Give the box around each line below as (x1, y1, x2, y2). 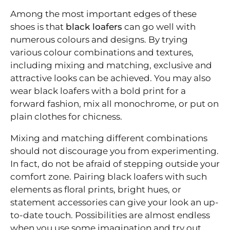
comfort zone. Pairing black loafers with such (10, 171, 207, 182)
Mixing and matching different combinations (10, 133, 207, 144)
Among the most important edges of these (10, 9, 197, 20)
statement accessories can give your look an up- (10, 197, 219, 208)
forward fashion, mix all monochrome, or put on (10, 99, 219, 109)
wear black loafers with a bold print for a (10, 86, 186, 97)
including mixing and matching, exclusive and (10, 60, 212, 71)
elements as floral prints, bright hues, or (10, 184, 181, 195)
